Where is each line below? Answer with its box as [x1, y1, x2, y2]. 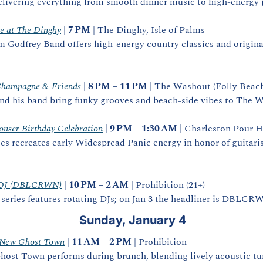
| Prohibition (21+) [129, 178, 205, 192]
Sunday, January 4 [79, 213, 187, 227]
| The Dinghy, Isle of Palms [90, 23, 205, 37]
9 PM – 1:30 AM [110, 122, 177, 136]
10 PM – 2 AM [69, 178, 129, 192]
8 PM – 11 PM [88, 79, 147, 93]
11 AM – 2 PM [72, 235, 131, 249]
